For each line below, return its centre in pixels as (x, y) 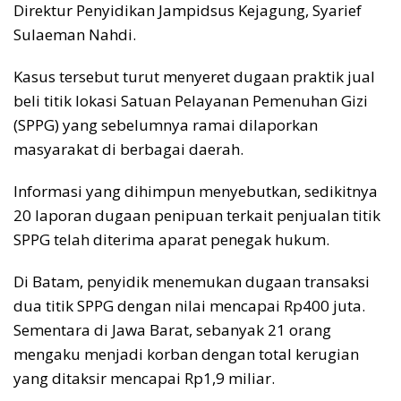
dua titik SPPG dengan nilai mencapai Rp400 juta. (189, 306)
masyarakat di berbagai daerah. (128, 149)
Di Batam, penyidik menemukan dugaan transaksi (192, 282)
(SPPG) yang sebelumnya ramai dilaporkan (166, 125)
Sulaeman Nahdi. (75, 35)
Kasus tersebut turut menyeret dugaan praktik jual (194, 77)
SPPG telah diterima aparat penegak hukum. (171, 240)
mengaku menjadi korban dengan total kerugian (186, 354)
